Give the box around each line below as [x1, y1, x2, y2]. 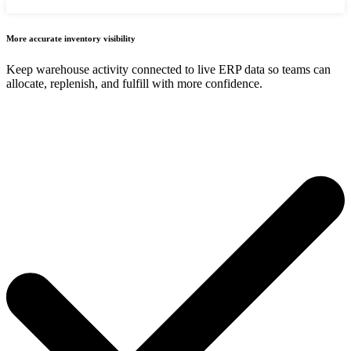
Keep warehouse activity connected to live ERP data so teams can [6, 63, 331, 77]
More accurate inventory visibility [6, 34, 136, 44]
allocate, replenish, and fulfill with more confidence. [6, 77, 266, 91]
